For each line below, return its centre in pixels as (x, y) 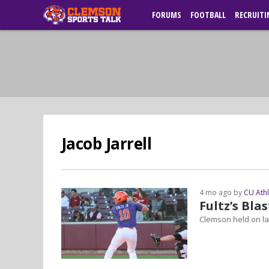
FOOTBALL (208, 15)
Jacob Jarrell (107, 144)
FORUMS (167, 15)
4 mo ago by (222, 192)
